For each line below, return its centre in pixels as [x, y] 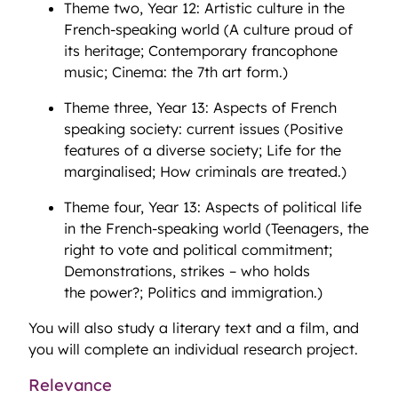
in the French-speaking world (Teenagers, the [216, 229]
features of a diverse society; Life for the [203, 150]
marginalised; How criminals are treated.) [207, 171]
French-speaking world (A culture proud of [208, 29]
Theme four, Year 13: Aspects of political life [213, 207]
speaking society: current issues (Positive [203, 128]
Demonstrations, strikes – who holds [187, 271]
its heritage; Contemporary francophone [201, 50]
